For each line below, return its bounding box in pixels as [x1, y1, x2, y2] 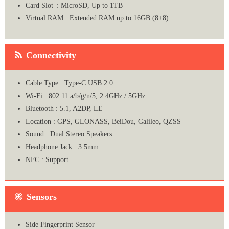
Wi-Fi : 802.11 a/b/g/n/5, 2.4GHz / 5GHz [25, 92, 145, 100]
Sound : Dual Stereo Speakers [25, 130, 112, 139]
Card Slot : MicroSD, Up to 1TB [25, 2, 123, 10]
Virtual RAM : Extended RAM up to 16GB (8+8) [25, 14, 169, 22]
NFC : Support [25, 156, 68, 164]
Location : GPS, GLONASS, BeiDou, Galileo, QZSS [25, 118, 181, 126]
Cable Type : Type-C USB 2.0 [25, 79, 113, 87]
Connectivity [26, 50, 76, 61]
